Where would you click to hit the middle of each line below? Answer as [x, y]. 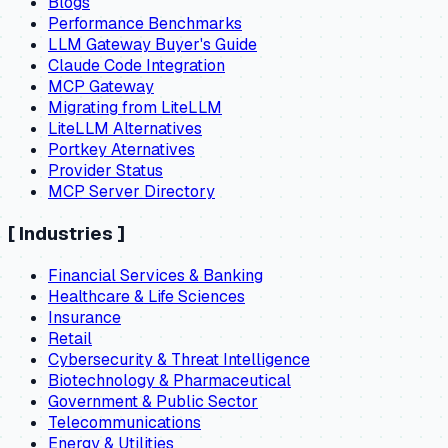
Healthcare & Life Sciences [146, 296]
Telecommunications [124, 422]
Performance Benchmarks [145, 24]
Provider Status [105, 171]
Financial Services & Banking [155, 275]
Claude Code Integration [136, 66]
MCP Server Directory [131, 192]
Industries [66, 234]
